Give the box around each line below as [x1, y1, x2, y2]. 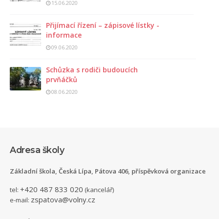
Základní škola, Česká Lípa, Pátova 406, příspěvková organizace [10, 167, 206, 176]
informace [46, 30, 82, 40]
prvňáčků [46, 74, 77, 84]
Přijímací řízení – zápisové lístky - [46, 20, 159, 30]
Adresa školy [10, 144, 64, 155]
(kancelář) [83, 185, 114, 195]
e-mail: [10, 196, 31, 205]
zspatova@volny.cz [31, 195, 95, 205]
